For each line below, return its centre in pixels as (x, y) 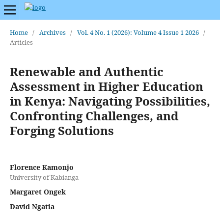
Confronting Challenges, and (94, 115)
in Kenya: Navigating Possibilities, (110, 101)
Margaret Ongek (38, 192)
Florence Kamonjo (41, 167)
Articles (21, 42)
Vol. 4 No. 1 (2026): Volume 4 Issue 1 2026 (138, 32)
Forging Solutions (62, 130)
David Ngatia (32, 206)
